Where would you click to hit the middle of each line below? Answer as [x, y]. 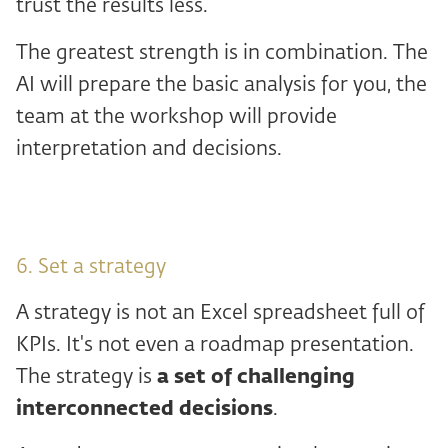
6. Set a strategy [91, 267]
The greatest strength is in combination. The [222, 53]
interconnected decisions [144, 409]
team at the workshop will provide [176, 117]
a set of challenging [256, 377]
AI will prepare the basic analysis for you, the [221, 85]
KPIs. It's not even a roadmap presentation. [215, 345]
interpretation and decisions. [149, 149]
